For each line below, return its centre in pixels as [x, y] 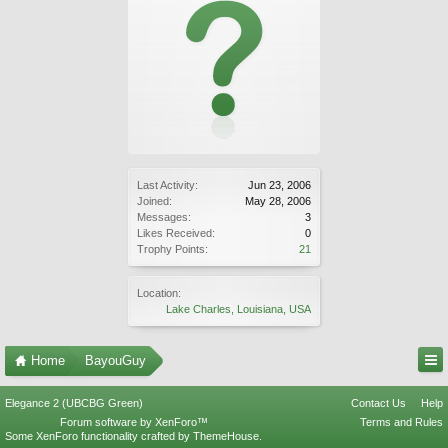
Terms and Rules [401, 422]
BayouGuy [115, 360]
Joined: [154, 201]
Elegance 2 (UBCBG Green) [74, 403]
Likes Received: [176, 233]
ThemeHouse [226, 436]
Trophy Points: [172, 249]
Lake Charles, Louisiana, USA [238, 309]
